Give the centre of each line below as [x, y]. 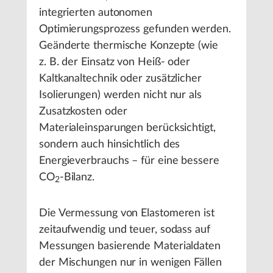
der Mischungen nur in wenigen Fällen [130, 263]
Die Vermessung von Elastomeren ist [127, 213]
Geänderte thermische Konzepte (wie [129, 46]
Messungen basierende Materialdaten [130, 246]
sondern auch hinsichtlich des [110, 144]
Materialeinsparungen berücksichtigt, [127, 128]
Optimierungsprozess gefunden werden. [135, 29]
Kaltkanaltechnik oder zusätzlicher [120, 79]
